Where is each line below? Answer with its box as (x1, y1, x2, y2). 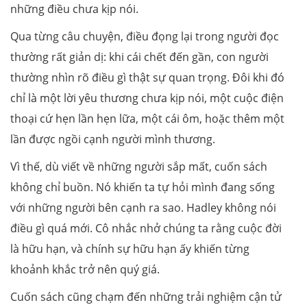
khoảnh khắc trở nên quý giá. (10, 261, 160, 277)
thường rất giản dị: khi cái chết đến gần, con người (10, 49, 269, 64)
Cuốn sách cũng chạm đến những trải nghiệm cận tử (10, 288, 282, 304)
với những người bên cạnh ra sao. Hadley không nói (10, 199, 276, 215)
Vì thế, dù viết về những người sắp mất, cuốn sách (10, 158, 267, 174)
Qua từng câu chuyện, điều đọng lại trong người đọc (10, 28, 279, 44)
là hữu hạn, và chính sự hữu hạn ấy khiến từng (10, 241, 249, 256)
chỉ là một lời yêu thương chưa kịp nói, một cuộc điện (10, 90, 284, 106)
